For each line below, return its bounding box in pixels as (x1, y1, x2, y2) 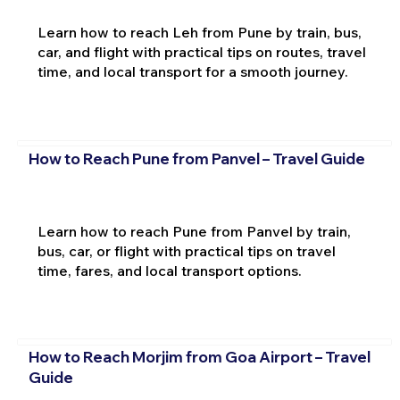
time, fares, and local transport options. (37, 261, 302, 279)
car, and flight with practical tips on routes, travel (37, 43, 366, 62)
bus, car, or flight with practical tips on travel (37, 241, 336, 260)
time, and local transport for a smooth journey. (37, 62, 348, 81)
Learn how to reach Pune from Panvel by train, (37, 221, 351, 240)
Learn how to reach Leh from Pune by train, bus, (37, 23, 362, 42)
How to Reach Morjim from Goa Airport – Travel (28, 346, 371, 366)
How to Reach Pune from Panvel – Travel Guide (28, 148, 365, 168)
